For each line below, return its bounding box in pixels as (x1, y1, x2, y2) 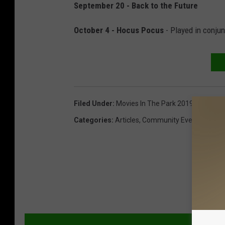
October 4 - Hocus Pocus (74, 25, 164, 36)
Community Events (142, 116, 202, 125)
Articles (115, 116, 139, 125)
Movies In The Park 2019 (116, 99, 193, 108)
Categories (74, 116, 111, 125)
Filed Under (74, 99, 113, 108)
